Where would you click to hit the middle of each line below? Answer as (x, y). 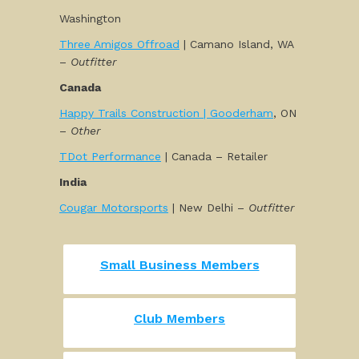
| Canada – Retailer (214, 156)
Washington (90, 18)
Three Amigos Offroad (119, 44)
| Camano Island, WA (236, 44)
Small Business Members (179, 265)
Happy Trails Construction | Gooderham (166, 113)
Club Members (179, 319)
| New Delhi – (208, 208)
